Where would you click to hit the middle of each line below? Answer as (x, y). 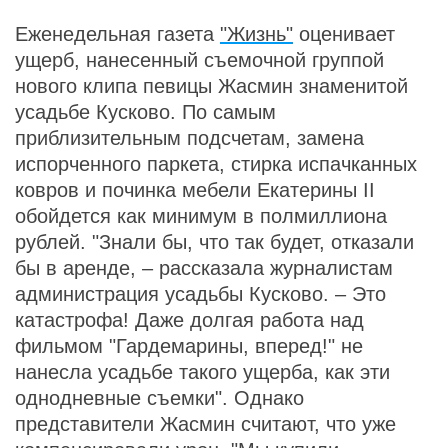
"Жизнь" (256, 34)
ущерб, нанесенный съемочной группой (199, 60)
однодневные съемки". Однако (159, 398)
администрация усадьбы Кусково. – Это (200, 294)
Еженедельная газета (117, 34)
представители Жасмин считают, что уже (205, 424)
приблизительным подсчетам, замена (189, 138)
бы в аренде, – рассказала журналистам (204, 268)
